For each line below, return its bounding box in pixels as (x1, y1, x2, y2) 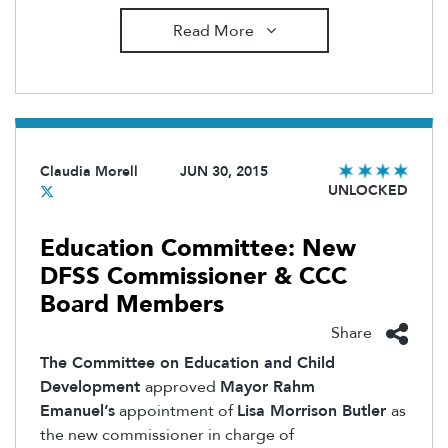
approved (145, 375, 220, 398)
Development (40, 375, 145, 398)
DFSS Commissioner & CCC (40, 260, 347, 294)
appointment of (115, 399, 237, 422)
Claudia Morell (40, 162, 138, 182)
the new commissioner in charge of (40, 423, 294, 446)
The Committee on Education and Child (40, 351, 335, 374)
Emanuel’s (40, 399, 115, 422)
